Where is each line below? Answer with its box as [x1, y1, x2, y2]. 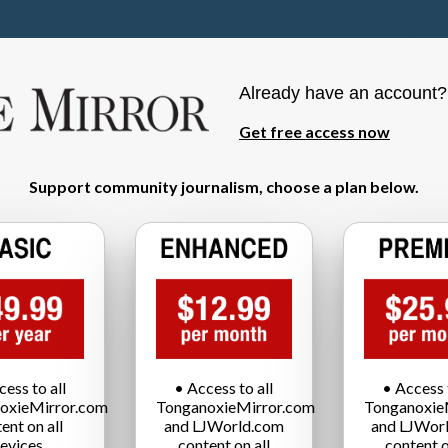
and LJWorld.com [163, 415, 284, 435]
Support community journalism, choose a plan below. [29, 177, 419, 197]
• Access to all [174, 377, 274, 397]
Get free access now [239, 121, 390, 141]
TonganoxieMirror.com [156, 396, 316, 416]
